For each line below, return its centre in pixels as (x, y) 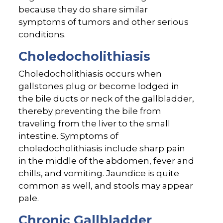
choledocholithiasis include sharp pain (102, 149)
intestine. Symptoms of (69, 136)
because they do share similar (83, 10)
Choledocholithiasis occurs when (90, 74)
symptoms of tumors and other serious (104, 22)
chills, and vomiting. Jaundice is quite (99, 173)
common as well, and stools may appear (106, 186)
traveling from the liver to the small (95, 124)
